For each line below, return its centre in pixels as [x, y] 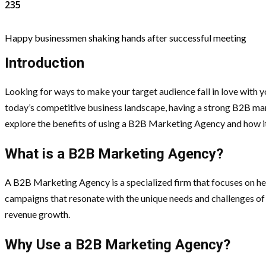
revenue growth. [37, 214]
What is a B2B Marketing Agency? [114, 154]
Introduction [45, 63]
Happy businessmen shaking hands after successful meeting [126, 38]
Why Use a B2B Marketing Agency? [118, 244]
